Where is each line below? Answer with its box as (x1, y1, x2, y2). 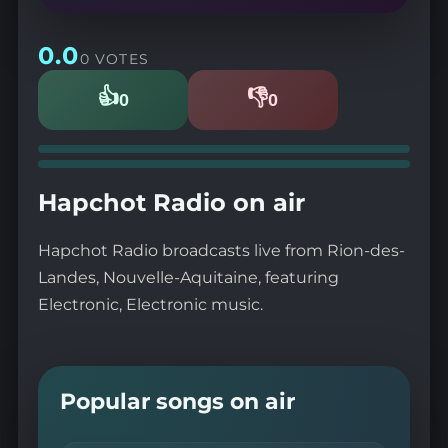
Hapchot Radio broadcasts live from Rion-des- (37, 240, 405, 260)
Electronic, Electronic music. (37, 294, 263, 314)
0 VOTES (79, 50, 150, 67)
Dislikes (261, 98, 311, 114)
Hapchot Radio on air (37, 187, 305, 217)
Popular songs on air (60, 388, 296, 414)
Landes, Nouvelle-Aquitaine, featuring (37, 267, 339, 287)
